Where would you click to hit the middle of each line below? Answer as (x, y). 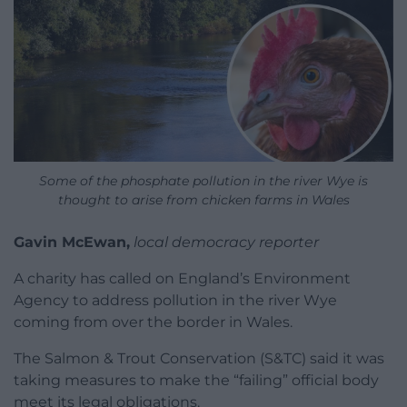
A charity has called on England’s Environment (182, 278)
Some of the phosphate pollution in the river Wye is (203, 180)
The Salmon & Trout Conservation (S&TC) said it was (199, 358)
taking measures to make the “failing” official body (196, 380)
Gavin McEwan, (72, 242)
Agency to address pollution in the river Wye (175, 300)
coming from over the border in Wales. (153, 322)
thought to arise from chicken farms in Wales (203, 199)
